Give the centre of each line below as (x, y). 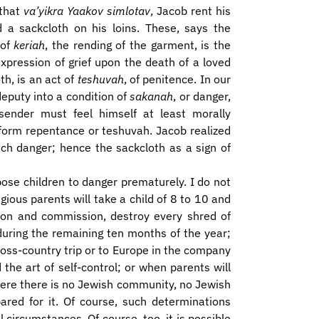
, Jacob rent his (191, 11)
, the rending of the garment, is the (138, 45)
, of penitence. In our (177, 79)
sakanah (152, 96)
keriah (30, 45)
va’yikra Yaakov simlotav (87, 11)
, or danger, (202, 96)
